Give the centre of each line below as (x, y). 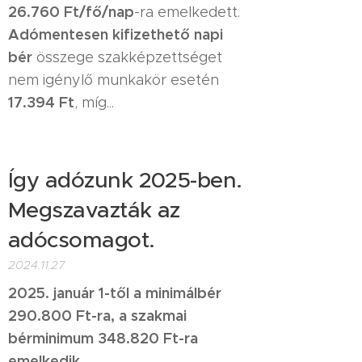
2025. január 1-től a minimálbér (115, 293)
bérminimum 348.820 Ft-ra (103, 338)
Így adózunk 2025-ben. (125, 180)
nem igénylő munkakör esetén (114, 80)
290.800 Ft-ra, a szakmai (97, 315)
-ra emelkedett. (187, 12)
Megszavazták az (94, 210)
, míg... (94, 102)
